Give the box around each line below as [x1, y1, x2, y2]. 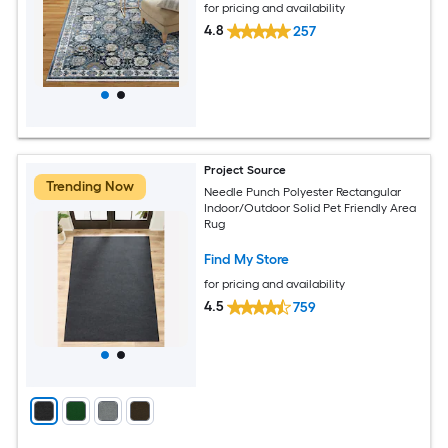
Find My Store [204, 251, 290, 269]
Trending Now [46, 177, 134, 195]
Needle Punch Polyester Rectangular [204, 185, 402, 200]
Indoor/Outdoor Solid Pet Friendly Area [204, 201, 417, 216]
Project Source [204, 162, 287, 177]
